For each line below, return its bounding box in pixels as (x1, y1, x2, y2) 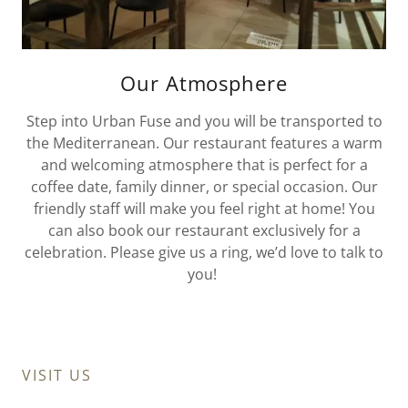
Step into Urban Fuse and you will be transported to (25, 111, 382, 132)
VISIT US (22, 365, 92, 386)
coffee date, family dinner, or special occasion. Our (30, 177, 378, 198)
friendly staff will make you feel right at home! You (33, 199, 375, 219)
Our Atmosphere (119, 69, 289, 97)
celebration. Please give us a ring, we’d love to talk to (25, 242, 383, 263)
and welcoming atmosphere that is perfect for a (40, 155, 368, 176)
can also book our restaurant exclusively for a (47, 220, 361, 241)
